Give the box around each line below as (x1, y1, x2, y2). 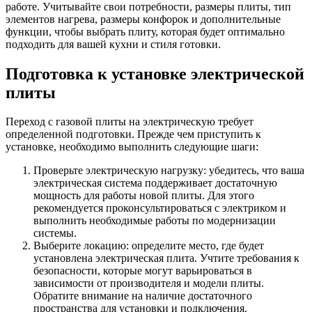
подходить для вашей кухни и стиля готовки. (6, 38, 221, 50)
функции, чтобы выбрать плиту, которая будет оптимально (6, 25, 285, 38)
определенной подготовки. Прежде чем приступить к (6, 128, 261, 141)
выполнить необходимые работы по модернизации (33, 214, 276, 227)
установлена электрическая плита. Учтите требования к (33, 252, 299, 265)
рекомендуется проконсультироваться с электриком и (33, 202, 286, 214)
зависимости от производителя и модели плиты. (33, 277, 264, 290)
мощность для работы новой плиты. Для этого (33, 189, 254, 202)
